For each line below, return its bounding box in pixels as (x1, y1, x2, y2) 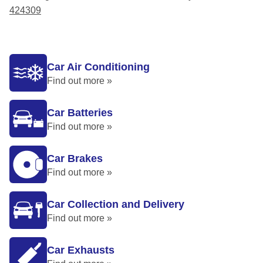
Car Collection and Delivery (47, 198, 184, 210)
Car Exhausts (47, 244, 114, 256)
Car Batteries (47, 107, 113, 119)
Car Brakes (47, 153, 103, 164)
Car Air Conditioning (47, 61, 150, 73)
